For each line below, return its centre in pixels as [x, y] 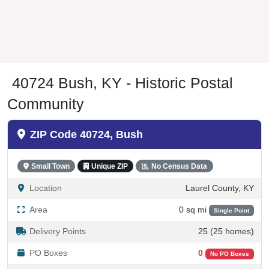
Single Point [231, 210]
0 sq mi [194, 210]
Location [46, 188]
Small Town [50, 166]
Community [46, 104]
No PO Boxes [229, 253]
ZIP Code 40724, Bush [86, 134]
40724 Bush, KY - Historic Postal [122, 83]
